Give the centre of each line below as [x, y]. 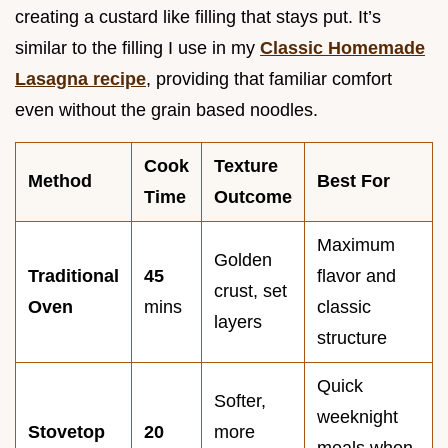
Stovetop [66, 432]
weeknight [357, 417]
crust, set [250, 291]
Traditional [73, 276]
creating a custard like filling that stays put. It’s [198, 17]
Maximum [356, 245]
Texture [246, 166]
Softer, [240, 401]
